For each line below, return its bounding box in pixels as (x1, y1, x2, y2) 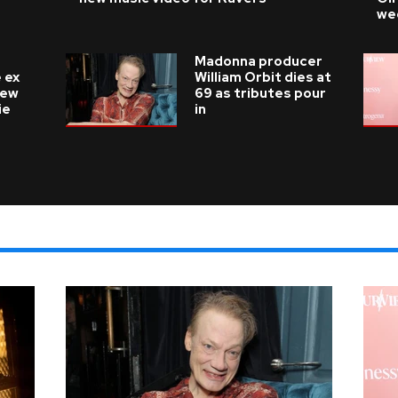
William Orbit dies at (195, 68, 331, 86)
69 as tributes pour (195, 84, 326, 102)
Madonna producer (195, 52, 322, 70)
